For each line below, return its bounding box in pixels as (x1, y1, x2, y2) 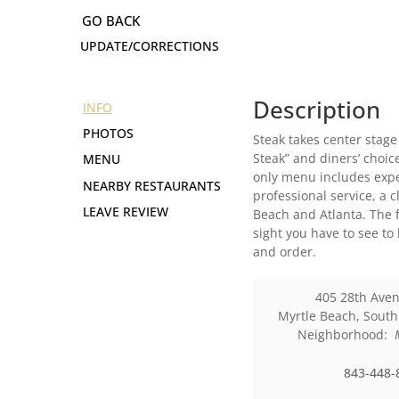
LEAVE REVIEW (83, 203, 168, 221)
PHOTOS (83, 125, 134, 142)
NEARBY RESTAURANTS (83, 177, 221, 195)
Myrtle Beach (277, 307, 356, 325)
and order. (253, 243, 317, 261)
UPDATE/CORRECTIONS (80, 37, 219, 54)
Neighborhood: (297, 326, 395, 344)
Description (253, 94, 381, 126)
